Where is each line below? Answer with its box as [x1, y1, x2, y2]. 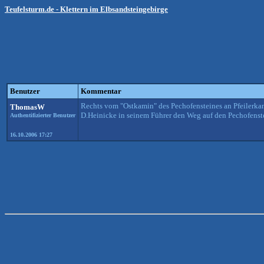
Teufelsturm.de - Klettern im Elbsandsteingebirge [5, 5, 168, 14]
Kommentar [81, 87, 121, 95]
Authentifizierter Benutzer [10, 112, 75, 118]
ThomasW [10, 103, 45, 111]
